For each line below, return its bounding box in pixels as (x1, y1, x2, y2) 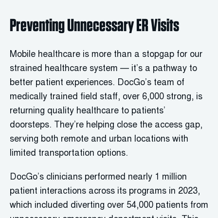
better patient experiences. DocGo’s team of (10, 79, 184, 88)
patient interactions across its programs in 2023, (10, 187, 200, 196)
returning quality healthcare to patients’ (10, 107, 165, 116)
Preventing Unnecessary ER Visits (10, 14, 179, 36)
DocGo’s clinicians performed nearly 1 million (10, 173, 187, 182)
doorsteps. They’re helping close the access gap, (10, 121, 202, 130)
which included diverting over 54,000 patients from (10, 201, 208, 210)
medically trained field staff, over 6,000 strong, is (10, 93, 202, 102)
